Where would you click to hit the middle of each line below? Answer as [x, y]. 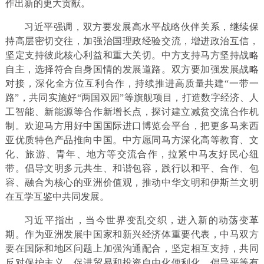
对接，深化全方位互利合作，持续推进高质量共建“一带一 [132, 83]
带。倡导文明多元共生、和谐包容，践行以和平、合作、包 [132, 168]
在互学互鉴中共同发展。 [57, 196]
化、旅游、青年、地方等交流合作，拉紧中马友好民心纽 [132, 154]
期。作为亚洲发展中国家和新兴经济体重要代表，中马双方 [132, 234]
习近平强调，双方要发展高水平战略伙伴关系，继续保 [141, 27]
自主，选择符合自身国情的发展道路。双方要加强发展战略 [132, 69]
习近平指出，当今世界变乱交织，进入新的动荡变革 [141, 220]
